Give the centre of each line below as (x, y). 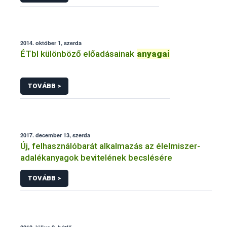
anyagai (153, 54)
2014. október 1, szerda (51, 43)
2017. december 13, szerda (55, 135)
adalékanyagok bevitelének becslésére (96, 157)
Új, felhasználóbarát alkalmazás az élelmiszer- (110, 146)
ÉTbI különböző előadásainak (78, 54)
